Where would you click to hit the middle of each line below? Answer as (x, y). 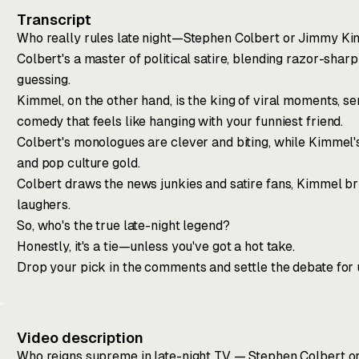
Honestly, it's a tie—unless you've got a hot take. (156, 247)
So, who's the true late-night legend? (123, 226)
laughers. (44, 205)
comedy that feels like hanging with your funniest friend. (180, 122)
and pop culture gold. (79, 163)
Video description (80, 338)
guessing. (44, 80)
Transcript (54, 20)
